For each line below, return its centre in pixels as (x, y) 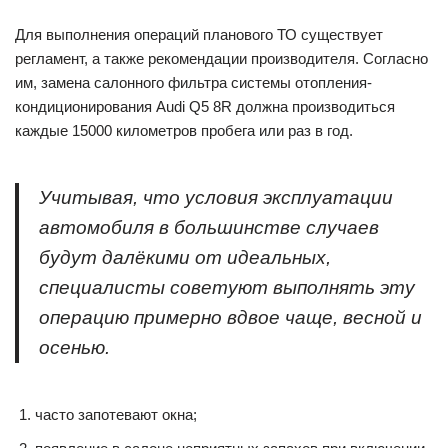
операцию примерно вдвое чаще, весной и (230, 317)
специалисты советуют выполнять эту (227, 287)
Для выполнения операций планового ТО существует (199, 34)
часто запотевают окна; (116, 414)
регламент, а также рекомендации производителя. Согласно (221, 58)
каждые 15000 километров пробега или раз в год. (184, 130)
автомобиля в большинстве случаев (209, 227)
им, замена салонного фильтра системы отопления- (193, 82)
